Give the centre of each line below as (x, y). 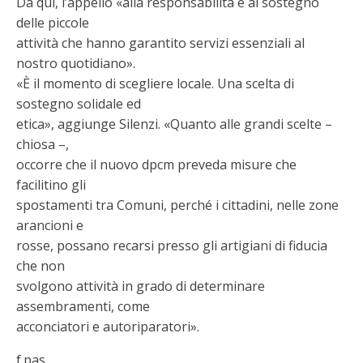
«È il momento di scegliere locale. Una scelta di (155, 83)
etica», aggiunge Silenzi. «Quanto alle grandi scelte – (174, 124)
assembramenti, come (83, 306)
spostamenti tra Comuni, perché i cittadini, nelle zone (177, 205)
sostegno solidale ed (79, 104)
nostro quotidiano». (76, 63)
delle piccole (53, 23)
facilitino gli (51, 185)
